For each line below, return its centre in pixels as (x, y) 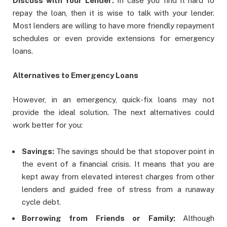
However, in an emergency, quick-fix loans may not (113, 100)
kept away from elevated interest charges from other (118, 177)
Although (199, 218)
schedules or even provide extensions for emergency (113, 39)
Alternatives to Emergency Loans (75, 75)
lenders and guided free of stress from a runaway (118, 190)
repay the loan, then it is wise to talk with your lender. (113, 13)
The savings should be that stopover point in (135, 152)
